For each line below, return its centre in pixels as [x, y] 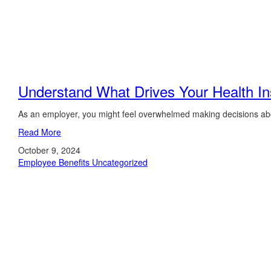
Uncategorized [120, 162]
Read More [40, 132]
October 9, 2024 [49, 150]
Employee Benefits [55, 162]
